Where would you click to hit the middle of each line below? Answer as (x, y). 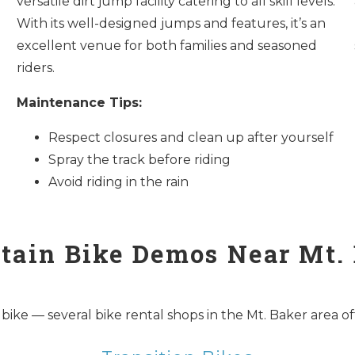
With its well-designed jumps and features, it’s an (172, 23)
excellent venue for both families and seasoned (167, 45)
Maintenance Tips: (80, 102)
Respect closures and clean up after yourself (191, 137)
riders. (36, 67)
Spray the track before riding (140, 159)
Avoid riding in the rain (119, 181)
